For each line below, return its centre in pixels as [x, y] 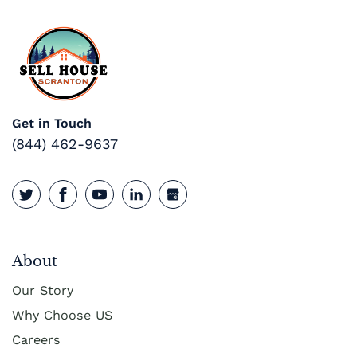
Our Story [43, 290]
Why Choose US [62, 315]
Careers [36, 339]
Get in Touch [52, 124]
